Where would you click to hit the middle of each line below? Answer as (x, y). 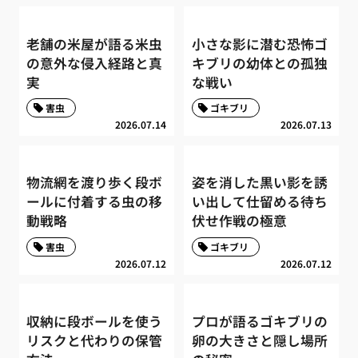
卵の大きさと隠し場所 (259, 341)
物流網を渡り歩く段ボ (95, 183)
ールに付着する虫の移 (95, 202)
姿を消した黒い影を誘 (259, 183)
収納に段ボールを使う (95, 322)
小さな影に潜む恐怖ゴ (259, 44)
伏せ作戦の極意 (239, 221)
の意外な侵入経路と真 (95, 63)
